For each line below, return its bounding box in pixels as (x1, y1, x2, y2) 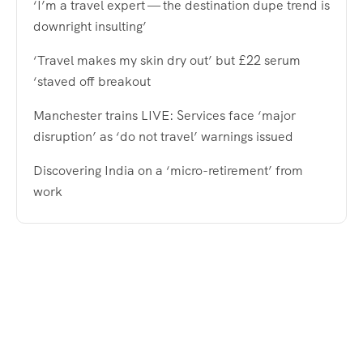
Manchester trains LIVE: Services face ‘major (33, 106, 296, 124)
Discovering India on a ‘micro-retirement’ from (33, 161, 303, 179)
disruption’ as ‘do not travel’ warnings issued (33, 127, 293, 145)
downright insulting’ (33, 17, 147, 35)
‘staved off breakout (33, 72, 151, 90)
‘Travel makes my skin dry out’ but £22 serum (33, 51, 301, 69)
